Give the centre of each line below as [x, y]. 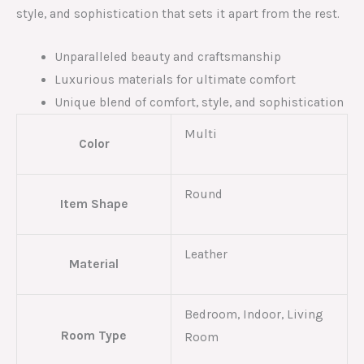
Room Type [94, 335]
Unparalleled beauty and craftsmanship [167, 56]
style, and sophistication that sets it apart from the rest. [178, 13]
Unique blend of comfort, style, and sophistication [199, 102]
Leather [206, 254]
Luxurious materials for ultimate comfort [175, 79]
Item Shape [94, 204]
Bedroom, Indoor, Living [253, 314]
